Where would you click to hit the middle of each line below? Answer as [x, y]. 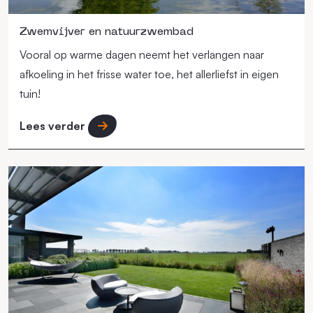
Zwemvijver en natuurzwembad [107, 32]
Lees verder [54, 126]
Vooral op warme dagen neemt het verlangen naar [142, 54]
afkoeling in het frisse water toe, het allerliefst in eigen [149, 74]
